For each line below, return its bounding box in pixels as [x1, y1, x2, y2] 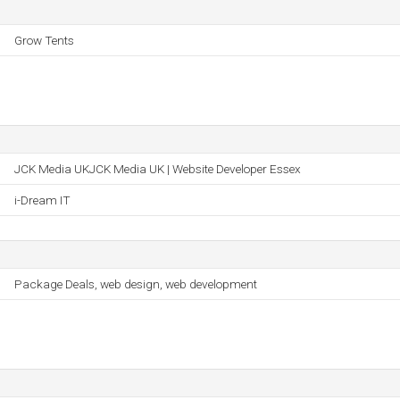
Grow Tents [14, 33, 74, 47]
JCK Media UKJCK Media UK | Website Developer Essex [14, 162, 301, 176]
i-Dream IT [14, 193, 71, 207]
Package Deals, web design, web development [14, 277, 257, 291]
